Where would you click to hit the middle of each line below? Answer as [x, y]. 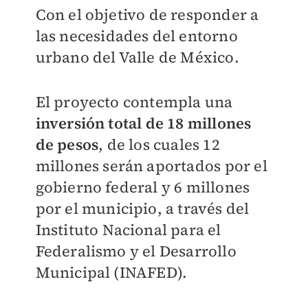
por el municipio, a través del [142, 209]
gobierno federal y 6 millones [143, 187]
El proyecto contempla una [134, 102]
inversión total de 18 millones [143, 123]
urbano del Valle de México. [137, 57]
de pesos [67, 145]
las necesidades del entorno [136, 36]
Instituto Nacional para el [128, 230]
